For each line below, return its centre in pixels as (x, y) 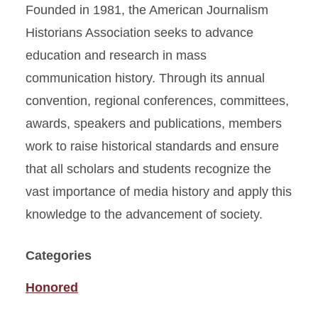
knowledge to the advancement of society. (144, 214)
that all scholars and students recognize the (148, 169)
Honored (52, 287)
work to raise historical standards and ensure (152, 146)
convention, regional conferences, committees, (157, 101)
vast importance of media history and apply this (159, 192)
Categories (59, 256)
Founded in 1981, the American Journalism (147, 10)
